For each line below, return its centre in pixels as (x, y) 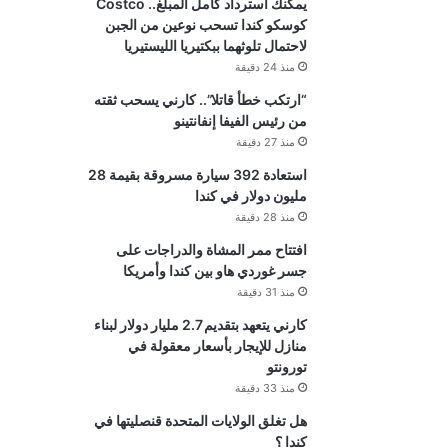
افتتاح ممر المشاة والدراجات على (211, 250)
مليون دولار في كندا (250, 196)
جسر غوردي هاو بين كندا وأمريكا (214, 271)
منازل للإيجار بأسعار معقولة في (217, 346)
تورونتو (286, 367)
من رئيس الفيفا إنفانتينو (240, 121)
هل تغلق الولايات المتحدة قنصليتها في (200, 421)
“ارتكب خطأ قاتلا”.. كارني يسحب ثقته (200, 100)
